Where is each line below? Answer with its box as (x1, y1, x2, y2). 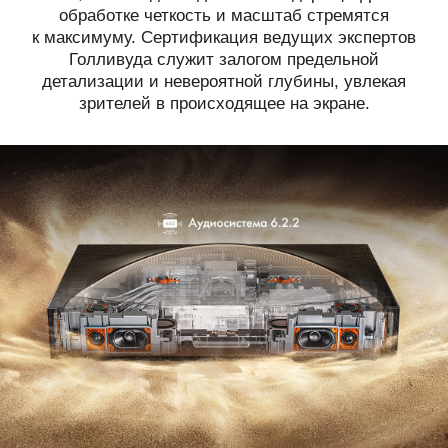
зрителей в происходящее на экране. (78, 93, 370, 113)
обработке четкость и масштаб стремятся (59, 5, 389, 25)
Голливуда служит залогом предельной (69, 49, 379, 69)
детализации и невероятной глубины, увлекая (42, 71, 406, 91)
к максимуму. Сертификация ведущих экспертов (32, 27, 416, 47)
